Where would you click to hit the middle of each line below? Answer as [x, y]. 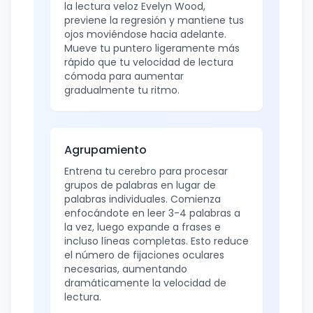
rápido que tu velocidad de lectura [149, 62]
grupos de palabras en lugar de [140, 185]
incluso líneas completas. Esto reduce [156, 241]
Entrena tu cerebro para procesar [146, 171]
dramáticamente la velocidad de [145, 283]
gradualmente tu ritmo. [122, 90]
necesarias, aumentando [126, 269]
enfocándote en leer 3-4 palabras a [152, 213]
